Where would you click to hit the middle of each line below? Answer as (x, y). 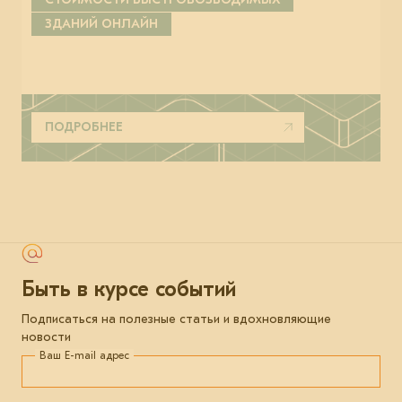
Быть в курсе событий (129, 289)
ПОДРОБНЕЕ (84, 127)
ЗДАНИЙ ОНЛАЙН (101, 23)
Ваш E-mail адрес (84, 356)
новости (46, 337)
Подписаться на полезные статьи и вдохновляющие (176, 319)
